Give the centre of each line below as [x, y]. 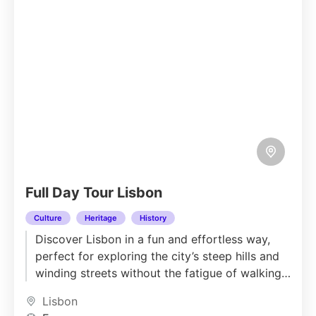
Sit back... [61, 290]
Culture [48, 218]
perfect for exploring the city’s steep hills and [157, 256]
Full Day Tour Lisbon [94, 193]
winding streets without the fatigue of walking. [160, 273]
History [153, 218]
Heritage [101, 218]
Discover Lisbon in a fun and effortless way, [153, 239]
